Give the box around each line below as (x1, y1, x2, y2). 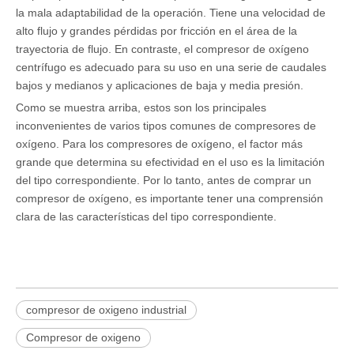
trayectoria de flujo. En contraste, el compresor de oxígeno (16, 43, 309, 55)
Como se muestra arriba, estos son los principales (16, 101, 266, 114)
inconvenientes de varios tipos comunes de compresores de (16, 119, 316, 132)
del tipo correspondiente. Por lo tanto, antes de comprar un (16, 174, 311, 186)
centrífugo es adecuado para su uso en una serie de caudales (16, 61, 326, 73)
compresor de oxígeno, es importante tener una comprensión (16, 192, 323, 205)
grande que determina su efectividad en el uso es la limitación (16, 156, 325, 168)
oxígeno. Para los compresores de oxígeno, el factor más (16, 137, 303, 150)
